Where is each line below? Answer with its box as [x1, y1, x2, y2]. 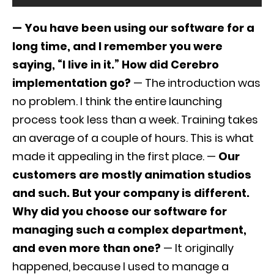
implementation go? [12, 75, 133, 91]
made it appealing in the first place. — [12, 149, 218, 165]
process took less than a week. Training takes [12, 112, 258, 128]
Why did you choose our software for [12, 204, 227, 220]
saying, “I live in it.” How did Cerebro [12, 57, 219, 73]
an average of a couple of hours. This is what [12, 130, 254, 146]
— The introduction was [133, 75, 261, 91]
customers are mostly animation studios [12, 167, 251, 183]
